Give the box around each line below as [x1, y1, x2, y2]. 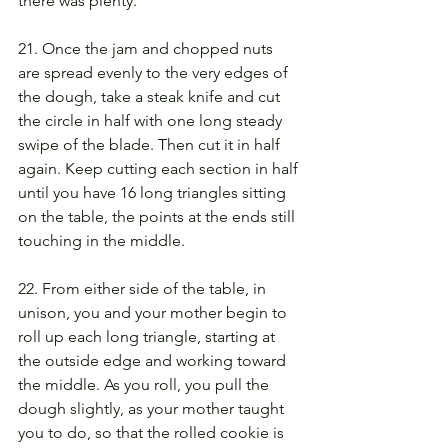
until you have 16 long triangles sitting [18, 182, 290, 202]
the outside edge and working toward [18, 350, 290, 370]
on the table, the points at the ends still [18, 206, 299, 226]
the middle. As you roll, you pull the [18, 374, 273, 394]
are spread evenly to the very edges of [18, 62, 292, 82]
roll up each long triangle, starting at [18, 326, 279, 346]
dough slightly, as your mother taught [18, 398, 288, 418]
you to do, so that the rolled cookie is [18, 422, 288, 442]
